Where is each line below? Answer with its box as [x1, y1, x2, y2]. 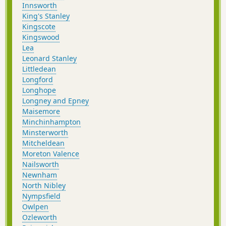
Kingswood [22, 32, 60, 42]
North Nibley [22, 180, 66, 190]
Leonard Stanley [22, 53, 77, 63]
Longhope [22, 85, 56, 95]
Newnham [22, 169, 57, 180]
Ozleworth [22, 212, 57, 222]
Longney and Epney [22, 95, 89, 105]
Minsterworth [22, 127, 68, 137]
